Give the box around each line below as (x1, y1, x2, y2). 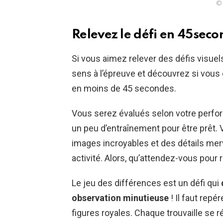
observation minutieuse (72, 193, 169, 204)
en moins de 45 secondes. (72, 83, 176, 94)
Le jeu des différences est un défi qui (72, 178, 221, 189)
